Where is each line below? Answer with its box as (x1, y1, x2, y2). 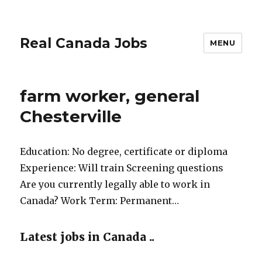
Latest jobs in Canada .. (20, 230, 155, 244)
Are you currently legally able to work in (20, 178, 211, 190)
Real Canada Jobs (20, 35, 148, 51)
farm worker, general (20, 86, 200, 106)
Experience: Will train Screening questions (20, 162, 224, 174)
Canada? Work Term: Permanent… (20, 195, 180, 206)
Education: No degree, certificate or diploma (20, 146, 228, 157)
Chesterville (20, 106, 122, 126)
